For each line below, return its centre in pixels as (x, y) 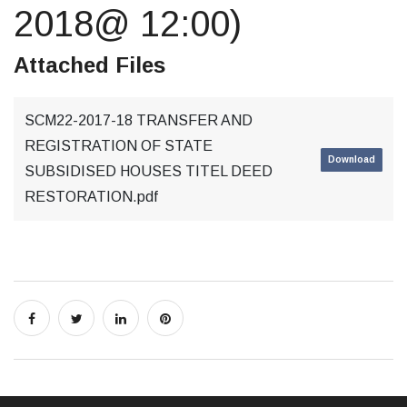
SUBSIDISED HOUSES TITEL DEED (149, 171)
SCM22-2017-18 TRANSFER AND (139, 120)
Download (352, 159)
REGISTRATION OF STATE (119, 146)
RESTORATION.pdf (91, 197)
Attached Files (89, 65)
